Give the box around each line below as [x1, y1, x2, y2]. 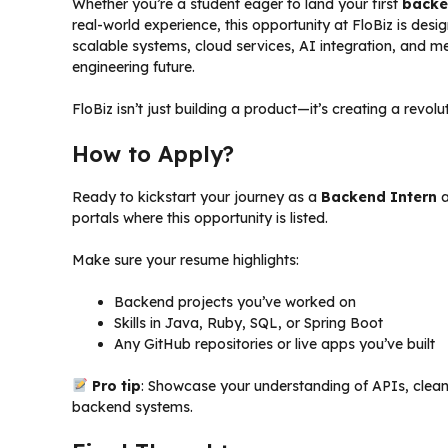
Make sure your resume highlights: [72, 250, 299, 269]
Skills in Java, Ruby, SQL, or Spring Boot [114, 313, 383, 332]
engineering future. [72, 57, 195, 76]
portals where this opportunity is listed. [72, 208, 328, 227]
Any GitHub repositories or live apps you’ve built [114, 334, 435, 353]
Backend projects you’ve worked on [114, 292, 356, 311]
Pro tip [91, 376, 141, 395]
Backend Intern [321, 187, 437, 206]
